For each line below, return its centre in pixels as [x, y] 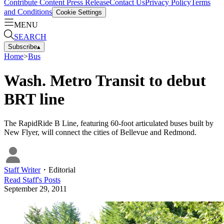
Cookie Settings [79, 12]
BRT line [34, 99]
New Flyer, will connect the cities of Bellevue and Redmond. [100, 132]
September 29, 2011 [35, 189]
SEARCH [30, 36]
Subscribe [22, 46]
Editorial [62, 170]
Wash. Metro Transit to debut [105, 80]
